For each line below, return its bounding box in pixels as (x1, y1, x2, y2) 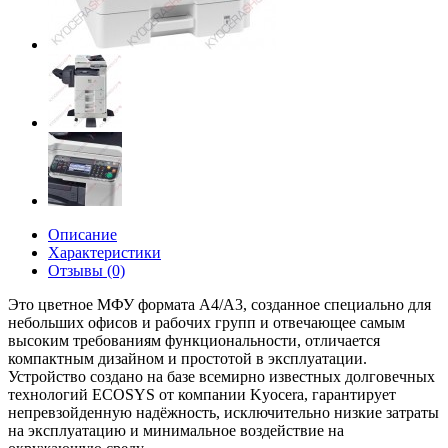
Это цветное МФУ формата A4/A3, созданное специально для (8, 296, 431, 313)
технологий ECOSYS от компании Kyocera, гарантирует (8, 386, 396, 403)
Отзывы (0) (48, 262, 125, 279)
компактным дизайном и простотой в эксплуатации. (8, 350, 367, 367)
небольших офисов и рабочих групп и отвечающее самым (8, 314, 405, 331)
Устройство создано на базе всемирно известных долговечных (8, 368, 435, 385)
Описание (48, 226, 117, 243)
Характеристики (48, 244, 161, 261)
